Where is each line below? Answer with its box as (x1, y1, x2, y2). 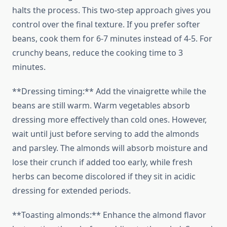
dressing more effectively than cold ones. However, (12, 114, 207, 126)
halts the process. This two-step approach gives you (12, 5, 211, 16)
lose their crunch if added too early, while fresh (12, 157, 193, 168)
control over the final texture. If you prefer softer (12, 19, 200, 30)
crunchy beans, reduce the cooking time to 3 (12, 47, 183, 59)
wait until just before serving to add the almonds (12, 128, 199, 140)
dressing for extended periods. (12, 185, 131, 197)
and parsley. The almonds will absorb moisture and (12, 142, 208, 154)
